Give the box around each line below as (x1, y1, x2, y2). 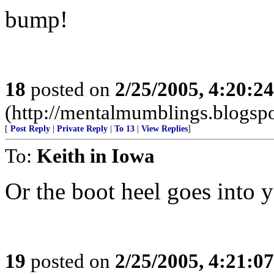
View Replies (141, 124, 188, 133)
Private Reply (57, 124, 108, 133)
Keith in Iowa (37, 144, 155, 167)
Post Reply (10, 124, 50, 133)
